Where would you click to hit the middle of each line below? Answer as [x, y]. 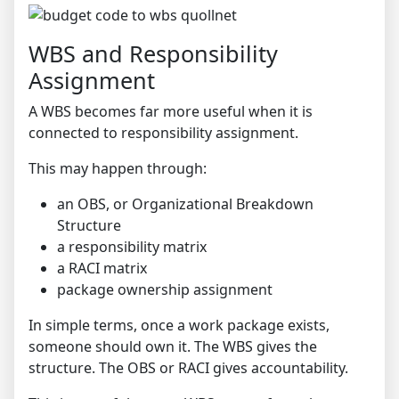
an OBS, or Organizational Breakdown [185, 204]
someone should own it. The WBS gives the [173, 347]
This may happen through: [118, 169]
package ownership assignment [165, 290]
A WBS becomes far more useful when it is [171, 112]
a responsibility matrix [132, 247]
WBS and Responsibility [153, 54]
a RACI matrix [102, 269]
